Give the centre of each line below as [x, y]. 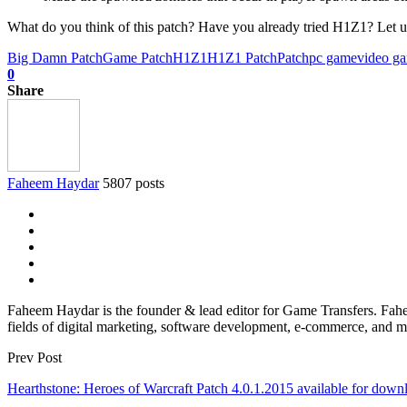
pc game [333, 57]
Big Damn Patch [55, 57]
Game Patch [138, 57]
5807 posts [134, 183]
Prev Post [35, 357]
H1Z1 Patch [242, 57]
